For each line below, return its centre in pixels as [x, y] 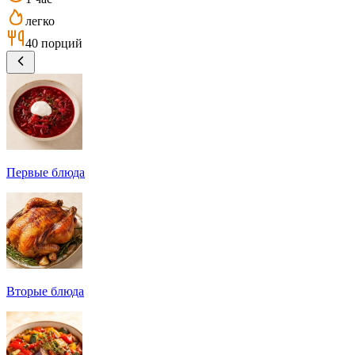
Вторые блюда [45, 291]
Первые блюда [46, 172]
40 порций [54, 43]
